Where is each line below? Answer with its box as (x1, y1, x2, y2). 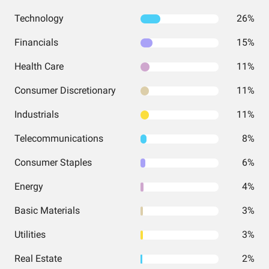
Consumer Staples (14, 157, 92, 168)
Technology (14, 13, 64, 24)
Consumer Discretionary (14, 85, 116, 96)
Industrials (14, 109, 59, 120)
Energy (14, 181, 43, 192)
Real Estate (14, 253, 62, 264)
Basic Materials (14, 205, 80, 216)
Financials (14, 37, 58, 48)
